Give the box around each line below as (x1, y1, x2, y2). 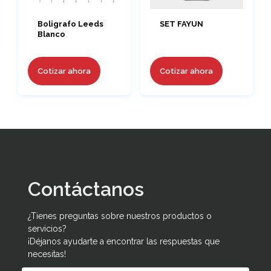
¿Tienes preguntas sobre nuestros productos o (28, 211, 212, 221)
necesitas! (28, 249, 66, 259)
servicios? (28, 223, 67, 233)
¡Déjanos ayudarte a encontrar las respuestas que (28, 236, 220, 246)
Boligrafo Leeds (38, 19, 103, 29)
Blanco (38, 30, 65, 39)
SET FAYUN (159, 19, 203, 29)
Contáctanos (28, 177, 144, 200)
